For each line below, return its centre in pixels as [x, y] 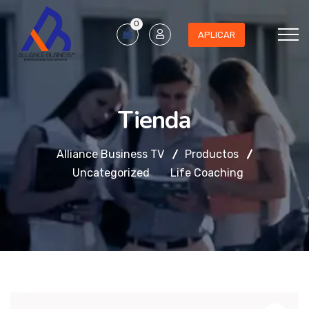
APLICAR [217, 34]
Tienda [154, 120]
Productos [212, 154]
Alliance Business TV [110, 154]
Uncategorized [111, 173]
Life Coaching [207, 173]
